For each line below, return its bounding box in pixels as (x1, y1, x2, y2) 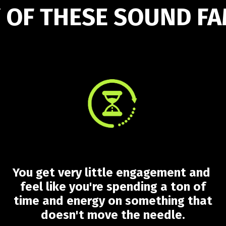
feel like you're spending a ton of (20, 180, 206, 194)
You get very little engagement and (13, 165, 213, 180)
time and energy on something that (14, 194, 212, 208)
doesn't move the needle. (41, 208, 185, 222)
